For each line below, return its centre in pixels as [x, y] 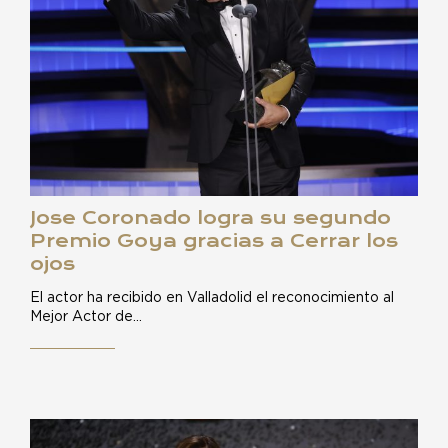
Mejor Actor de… [86, 317]
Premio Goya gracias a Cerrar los [214, 240]
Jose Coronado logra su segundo [210, 217]
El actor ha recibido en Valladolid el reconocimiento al [212, 298]
